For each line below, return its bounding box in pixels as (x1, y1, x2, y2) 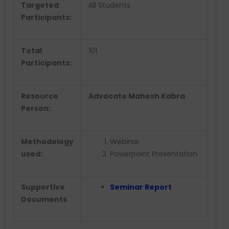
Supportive (21, 182, 65, 193)
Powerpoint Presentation (110, 149, 197, 159)
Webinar (110, 136, 140, 147)
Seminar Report (110, 182, 172, 193)
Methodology (21, 136, 74, 147)
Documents (21, 194, 67, 205)
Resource (21, 91, 58, 102)
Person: (21, 103, 51, 114)
